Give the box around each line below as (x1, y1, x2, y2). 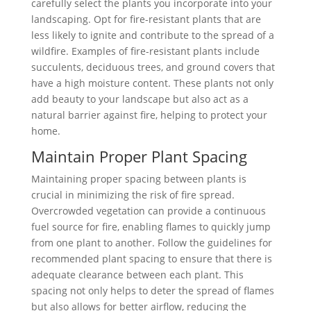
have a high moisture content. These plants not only (31, 76, 274, 90)
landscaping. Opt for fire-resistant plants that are (31, 12, 261, 26)
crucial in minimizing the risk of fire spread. (31, 188, 235, 202)
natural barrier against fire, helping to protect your (31, 108, 267, 122)
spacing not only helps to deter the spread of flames (31, 284, 274, 298)
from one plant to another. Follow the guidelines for (31, 236, 272, 250)
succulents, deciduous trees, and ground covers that (31, 60, 275, 74)
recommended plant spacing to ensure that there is (31, 252, 272, 266)
